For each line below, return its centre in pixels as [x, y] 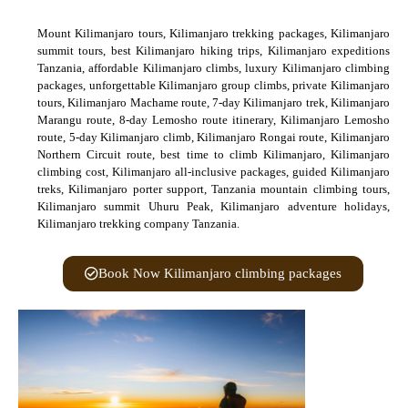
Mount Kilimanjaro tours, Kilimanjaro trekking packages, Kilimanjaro [214, 34]
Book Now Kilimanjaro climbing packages [220, 274]
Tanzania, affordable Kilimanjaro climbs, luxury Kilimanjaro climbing [214, 68]
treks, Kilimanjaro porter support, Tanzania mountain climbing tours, [214, 189]
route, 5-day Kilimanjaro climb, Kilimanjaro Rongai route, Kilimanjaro [214, 138]
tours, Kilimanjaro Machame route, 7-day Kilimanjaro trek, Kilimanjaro [214, 103]
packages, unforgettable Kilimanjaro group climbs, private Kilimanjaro [214, 86]
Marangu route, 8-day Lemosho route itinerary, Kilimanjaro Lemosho [214, 120]
